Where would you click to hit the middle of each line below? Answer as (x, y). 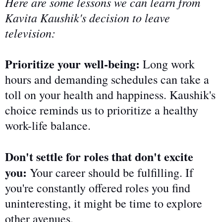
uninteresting (36, 203)
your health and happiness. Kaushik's (126, 95)
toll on (21, 95)
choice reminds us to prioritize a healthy (102, 110)
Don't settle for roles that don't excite (99, 157)
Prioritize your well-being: (72, 64)
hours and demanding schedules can (93, 80)
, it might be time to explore (135, 203)
